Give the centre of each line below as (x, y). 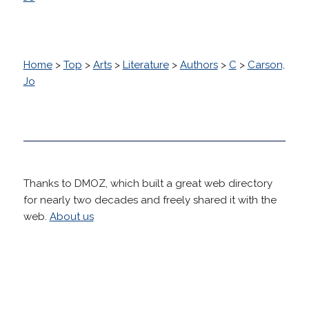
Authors (199, 64)
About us (71, 216)
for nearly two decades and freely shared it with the (150, 200)
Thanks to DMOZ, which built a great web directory (148, 183)
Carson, (266, 64)
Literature (146, 64)
